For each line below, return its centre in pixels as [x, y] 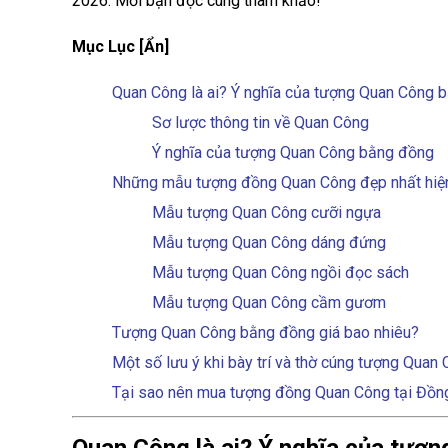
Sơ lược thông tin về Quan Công [260, 122]
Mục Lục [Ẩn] [120, 46]
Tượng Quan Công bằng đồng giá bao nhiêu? [265, 332]
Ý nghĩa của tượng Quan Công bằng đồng [293, 152]
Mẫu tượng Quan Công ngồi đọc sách [280, 272]
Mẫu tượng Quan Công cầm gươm [269, 302]
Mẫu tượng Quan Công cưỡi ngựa [266, 212]
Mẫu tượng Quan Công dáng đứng [269, 242]
